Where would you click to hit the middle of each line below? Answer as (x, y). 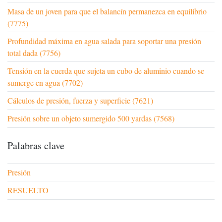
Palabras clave (36, 145)
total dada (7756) (34, 53)
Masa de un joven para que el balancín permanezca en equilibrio (107, 11)
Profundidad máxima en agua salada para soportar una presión (104, 41)
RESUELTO (28, 190)
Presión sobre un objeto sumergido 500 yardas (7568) (91, 118)
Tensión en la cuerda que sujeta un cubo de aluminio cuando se (106, 70)
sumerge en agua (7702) (45, 82)
